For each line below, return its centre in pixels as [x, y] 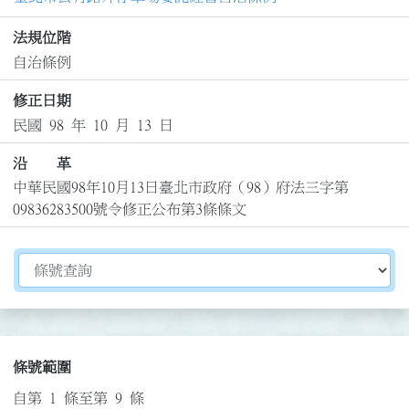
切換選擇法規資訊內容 [90, 263]
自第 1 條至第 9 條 [78, 399]
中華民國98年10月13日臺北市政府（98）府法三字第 [180, 188]
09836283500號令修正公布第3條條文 [129, 210]
